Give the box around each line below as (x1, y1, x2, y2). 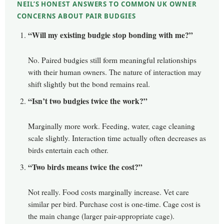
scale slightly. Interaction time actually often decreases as (28, 133, 206, 143)
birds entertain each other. (28, 145, 108, 155)
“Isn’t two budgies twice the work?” (28, 95, 147, 107)
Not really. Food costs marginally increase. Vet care (28, 187, 189, 197)
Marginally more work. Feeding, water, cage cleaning (28, 121, 195, 131)
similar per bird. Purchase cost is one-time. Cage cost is (28, 199, 200, 209)
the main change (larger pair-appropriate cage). (28, 211, 174, 221)
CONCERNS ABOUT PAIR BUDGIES (17, 11, 136, 21)
